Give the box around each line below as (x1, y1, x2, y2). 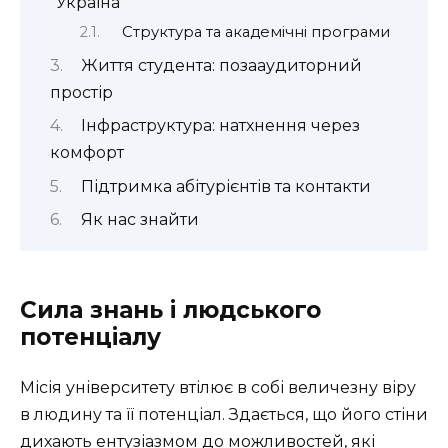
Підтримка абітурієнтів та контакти (80, 176, 371, 196)
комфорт (50, 143, 124, 163)
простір (50, 82, 113, 102)
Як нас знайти (80, 209, 199, 229)
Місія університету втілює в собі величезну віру (20, 378, 416, 398)
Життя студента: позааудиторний (80, 55, 362, 75)
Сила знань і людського (20, 296, 321, 325)
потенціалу (20, 323, 161, 352)
